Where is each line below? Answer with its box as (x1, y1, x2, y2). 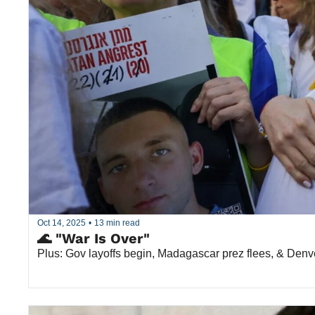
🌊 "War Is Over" (37, 229, 150, 247)
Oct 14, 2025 (37, 218, 86, 228)
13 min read (94, 218, 140, 228)
